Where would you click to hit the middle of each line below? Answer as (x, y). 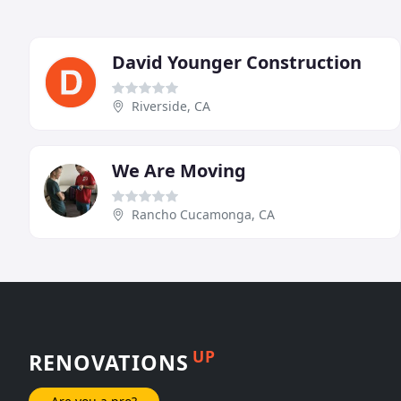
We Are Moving (179, 170)
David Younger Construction (237, 62)
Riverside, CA (171, 106)
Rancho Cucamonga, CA (203, 214)
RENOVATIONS (109, 362)
